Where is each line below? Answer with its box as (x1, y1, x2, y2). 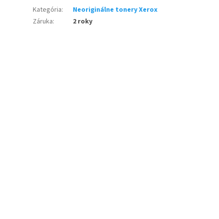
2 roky (73, 17, 93, 27)
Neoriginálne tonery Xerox (73, 5, 158, 15)
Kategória (33, 5, 62, 15)
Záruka (33, 17, 53, 27)
